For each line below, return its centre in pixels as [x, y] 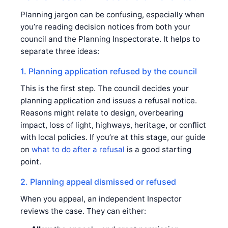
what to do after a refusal [78, 149]
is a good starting [158, 149]
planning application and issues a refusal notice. [109, 100]
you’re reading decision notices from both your [105, 26]
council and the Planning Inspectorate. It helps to [110, 39]
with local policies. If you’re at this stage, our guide [113, 137]
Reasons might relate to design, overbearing [102, 112]
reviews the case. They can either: [83, 211]
